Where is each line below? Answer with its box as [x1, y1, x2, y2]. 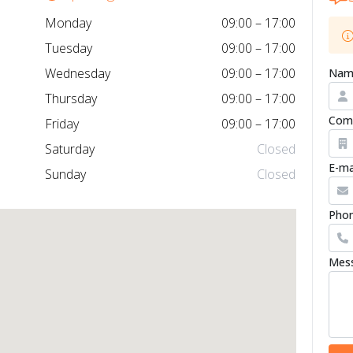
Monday [45, 14, 91, 32]
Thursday [45, 90, 97, 108]
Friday [45, 115, 79, 133]
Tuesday [45, 39, 92, 58]
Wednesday [45, 65, 110, 83]
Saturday [45, 140, 95, 158]
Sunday [45, 165, 86, 184]
